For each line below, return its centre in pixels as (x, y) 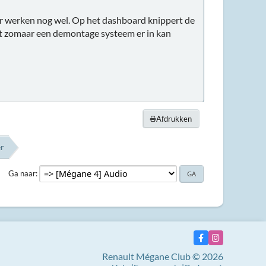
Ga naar (22, 173)
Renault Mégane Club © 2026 (163, 256)
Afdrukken (174, 118)
